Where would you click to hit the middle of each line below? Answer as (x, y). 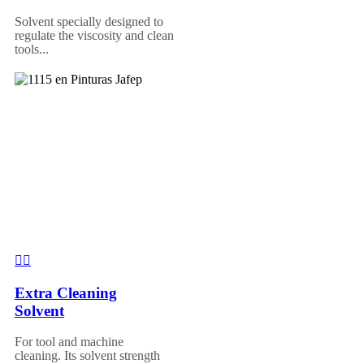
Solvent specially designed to (89, 21)
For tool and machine (69, 342)
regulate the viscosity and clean (94, 35)
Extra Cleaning (66, 292)
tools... (32, 49)
